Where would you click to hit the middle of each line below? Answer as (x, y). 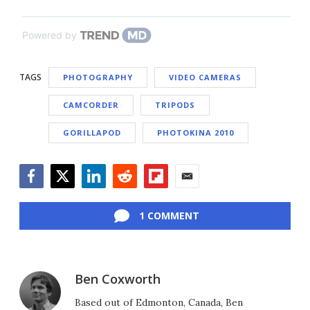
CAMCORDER (91, 105)
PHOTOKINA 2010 (195, 133)
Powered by (49, 35)
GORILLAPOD (92, 133)
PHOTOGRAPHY (98, 77)
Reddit (128, 195)
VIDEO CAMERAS (205, 77)
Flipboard (168, 195)
